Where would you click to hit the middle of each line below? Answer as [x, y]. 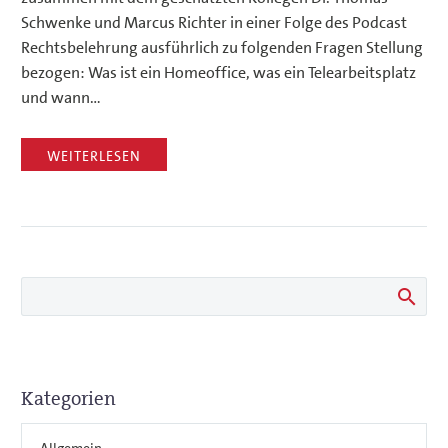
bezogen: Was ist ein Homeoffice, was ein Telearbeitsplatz [218, 73]
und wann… [61, 98]
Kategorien [68, 398]
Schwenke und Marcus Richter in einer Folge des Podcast [214, 23]
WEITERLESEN [94, 155]
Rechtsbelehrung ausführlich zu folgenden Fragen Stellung [222, 48]
